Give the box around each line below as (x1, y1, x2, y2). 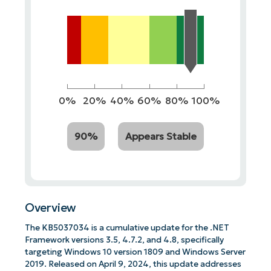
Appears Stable (125, 129, 197, 142)
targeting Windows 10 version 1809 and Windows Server (24, 247, 246, 258)
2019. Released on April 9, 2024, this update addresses (24, 259, 241, 270)
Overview (24, 200, 77, 215)
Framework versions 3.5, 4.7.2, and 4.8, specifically (24, 235, 224, 246)
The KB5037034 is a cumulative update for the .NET (24, 223, 229, 233)
